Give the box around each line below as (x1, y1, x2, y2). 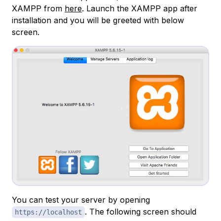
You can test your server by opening (12, 195, 150, 205)
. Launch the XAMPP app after (82, 3, 197, 14)
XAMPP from (12, 3, 65, 14)
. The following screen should (85, 207, 196, 217)
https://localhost (15, 208, 82, 217)
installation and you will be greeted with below (12, 15, 184, 26)
